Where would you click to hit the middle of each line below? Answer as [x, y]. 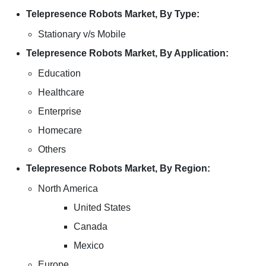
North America [68, 189]
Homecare [60, 130]
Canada [91, 227]
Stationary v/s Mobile [82, 34]
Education [59, 73]
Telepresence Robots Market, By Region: [118, 168]
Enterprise [60, 111]
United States [102, 208]
